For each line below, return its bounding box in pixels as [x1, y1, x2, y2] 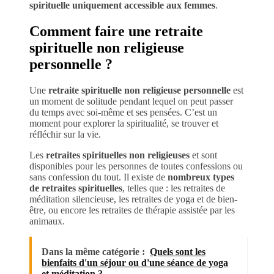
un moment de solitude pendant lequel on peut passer [29, 96, 233, 107]
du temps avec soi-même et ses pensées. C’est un [29, 107, 217, 118]
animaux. [29, 216, 65, 227]
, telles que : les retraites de [122, 183, 225, 194]
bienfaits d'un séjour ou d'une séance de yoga [42, 257, 228, 268]
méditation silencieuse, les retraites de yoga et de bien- [29, 194, 237, 205]
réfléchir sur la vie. [29, 129, 101, 140]
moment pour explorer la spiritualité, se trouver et [29, 118, 218, 129]
